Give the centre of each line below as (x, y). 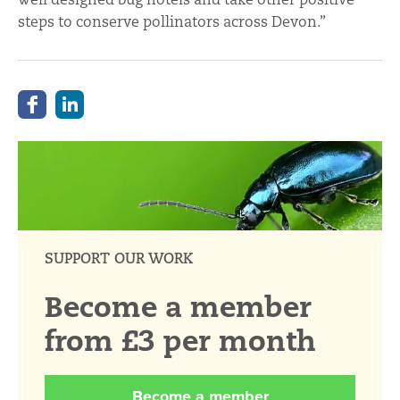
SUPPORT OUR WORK (119, 258)
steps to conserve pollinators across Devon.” (172, 21)
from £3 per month (180, 341)
